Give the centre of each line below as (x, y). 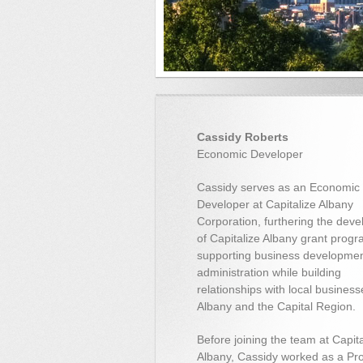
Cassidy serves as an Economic (278, 187)
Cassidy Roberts (243, 137)
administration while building (269, 272)
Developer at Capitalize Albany (275, 204)
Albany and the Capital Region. (276, 306)
